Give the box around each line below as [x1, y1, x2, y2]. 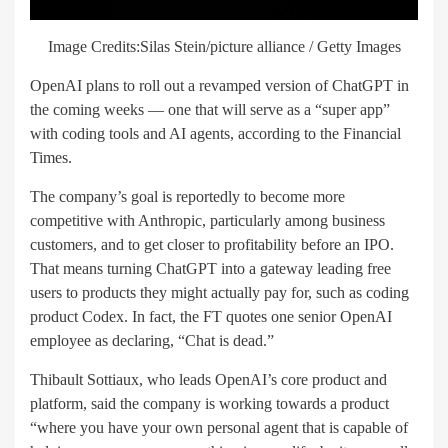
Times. [30, 148, 72, 166]
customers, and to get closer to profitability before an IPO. [30, 235, 394, 253]
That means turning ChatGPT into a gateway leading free [30, 259, 391, 277]
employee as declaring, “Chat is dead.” [30, 331, 274, 349]
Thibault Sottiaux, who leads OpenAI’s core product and [30, 370, 387, 388]
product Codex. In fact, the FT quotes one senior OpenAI [30, 307, 392, 325]
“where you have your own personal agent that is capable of [30, 418, 408, 436]
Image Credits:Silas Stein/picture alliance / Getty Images [47, 37, 401, 55]
